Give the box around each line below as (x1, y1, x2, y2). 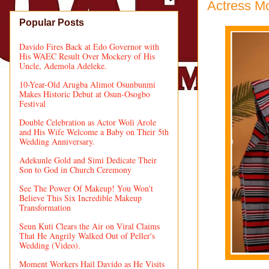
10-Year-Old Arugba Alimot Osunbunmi (19, 78, 156, 90)
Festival (19, 97, 46, 109)
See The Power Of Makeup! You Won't (19, 182, 153, 194)
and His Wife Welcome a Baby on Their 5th (19, 125, 169, 138)
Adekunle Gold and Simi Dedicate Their (19, 154, 157, 166)
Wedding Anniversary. (19, 135, 95, 147)
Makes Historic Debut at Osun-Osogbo (19, 88, 150, 100)
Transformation (19, 201, 71, 213)
